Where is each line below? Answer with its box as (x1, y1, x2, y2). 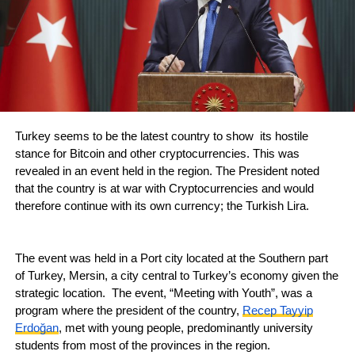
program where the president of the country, (14, 304, 242, 318)
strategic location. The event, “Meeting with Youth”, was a (14, 287, 312, 300)
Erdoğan (14, 322, 59, 335)
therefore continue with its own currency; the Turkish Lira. (14, 200, 309, 213)
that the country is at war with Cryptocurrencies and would (14, 182, 314, 196)
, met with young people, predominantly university (58, 322, 313, 335)
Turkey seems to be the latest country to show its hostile (14, 130, 308, 143)
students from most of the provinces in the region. (14, 339, 270, 353)
